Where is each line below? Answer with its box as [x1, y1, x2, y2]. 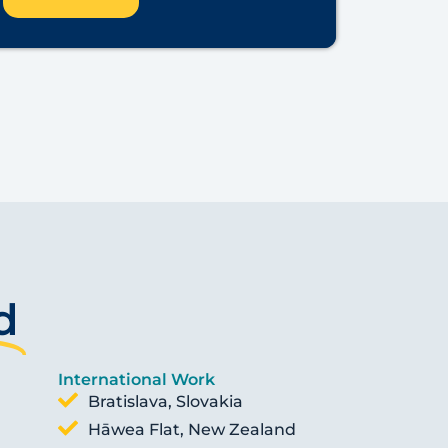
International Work [58, 369, 216, 389]
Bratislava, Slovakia [88, 391, 244, 411]
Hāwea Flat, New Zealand [88, 419, 297, 439]
